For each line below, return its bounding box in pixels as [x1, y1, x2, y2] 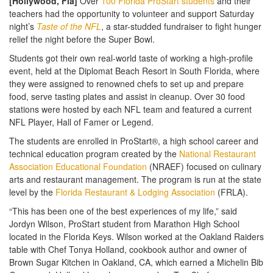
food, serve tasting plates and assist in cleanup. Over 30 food [9, 90, 245, 103]
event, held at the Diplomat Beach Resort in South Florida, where [9, 65, 260, 77]
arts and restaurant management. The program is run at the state [9, 173, 261, 186]
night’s [9, 20, 37, 33]
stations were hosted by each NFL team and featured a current [9, 103, 252, 116]
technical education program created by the [9, 147, 179, 160]
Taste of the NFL [37, 20, 101, 33]
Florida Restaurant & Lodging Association [55, 186, 215, 199]
